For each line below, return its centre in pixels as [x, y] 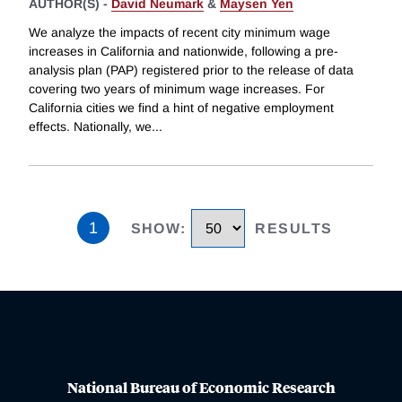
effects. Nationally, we [90, 126]
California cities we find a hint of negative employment [181, 107]
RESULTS [294, 228]
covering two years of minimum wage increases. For [177, 88]
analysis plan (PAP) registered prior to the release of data [191, 70]
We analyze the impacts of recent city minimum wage [179, 32]
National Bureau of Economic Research [201, 388]
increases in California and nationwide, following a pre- [184, 51]
